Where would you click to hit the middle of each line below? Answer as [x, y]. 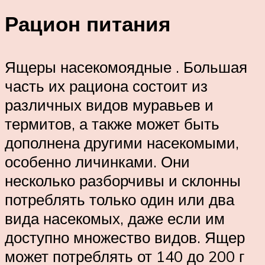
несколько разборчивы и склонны [123, 180]
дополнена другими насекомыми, [122, 142]
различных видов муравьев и [109, 104]
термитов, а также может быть [112, 123]
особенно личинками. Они [97, 161]
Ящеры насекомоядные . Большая [126, 67]
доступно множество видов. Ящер [125, 237]
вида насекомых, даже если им [115, 218]
